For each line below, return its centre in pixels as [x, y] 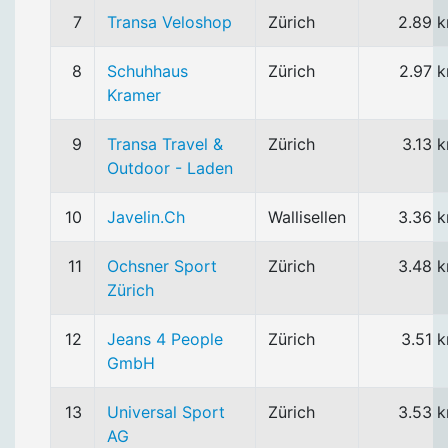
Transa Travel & [165, 144]
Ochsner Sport [162, 266]
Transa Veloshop [169, 22]
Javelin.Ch [146, 217]
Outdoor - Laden [170, 168]
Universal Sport [166, 412]
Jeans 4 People [165, 339]
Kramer [134, 95]
